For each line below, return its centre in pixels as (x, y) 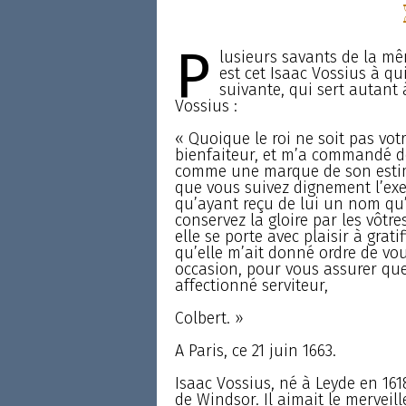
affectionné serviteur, (251, 285)
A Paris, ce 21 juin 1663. (255, 350)
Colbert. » (209, 318)
